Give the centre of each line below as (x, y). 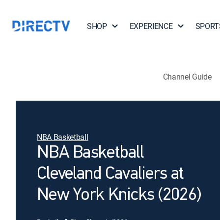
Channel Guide (187, 76)
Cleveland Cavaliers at (110, 174)
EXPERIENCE (151, 26)
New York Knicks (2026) (119, 195)
